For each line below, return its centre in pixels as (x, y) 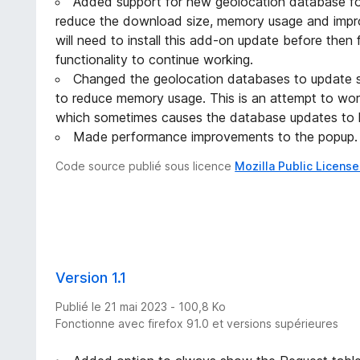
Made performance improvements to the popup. (216, 136)
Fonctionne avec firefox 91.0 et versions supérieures (197, 323)
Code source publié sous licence (145, 166)
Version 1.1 (91, 277)
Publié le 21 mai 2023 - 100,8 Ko (141, 306)
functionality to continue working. (155, 59)
